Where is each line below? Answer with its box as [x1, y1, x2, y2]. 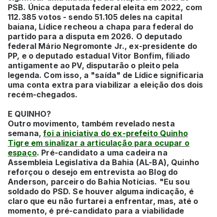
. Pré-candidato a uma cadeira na [36, 147, 168, 157]
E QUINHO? [8, 108, 53, 119]
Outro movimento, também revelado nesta [8, 118, 175, 128]
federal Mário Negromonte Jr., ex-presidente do [8, 41, 197, 51]
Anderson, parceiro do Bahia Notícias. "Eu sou [8, 176, 190, 186]
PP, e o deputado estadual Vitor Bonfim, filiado [8, 50, 190, 61]
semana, [8, 128, 44, 138]
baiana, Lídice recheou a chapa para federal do [8, 21, 193, 31]
